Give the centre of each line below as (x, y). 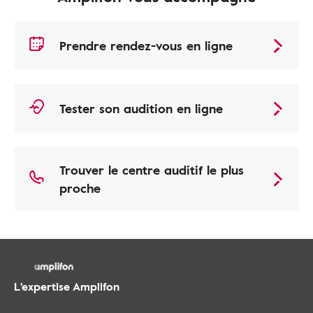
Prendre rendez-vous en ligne (146, 45)
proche (80, 188)
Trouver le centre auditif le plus (152, 170)
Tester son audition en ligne (141, 108)
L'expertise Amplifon (67, 286)
